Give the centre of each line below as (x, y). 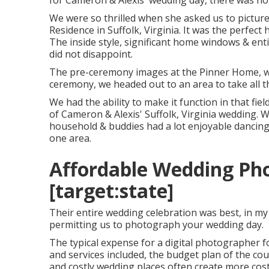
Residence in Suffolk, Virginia (114, 30)
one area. (70, 138)
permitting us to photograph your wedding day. (156, 225)
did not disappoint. (91, 54)
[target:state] (111, 191)
